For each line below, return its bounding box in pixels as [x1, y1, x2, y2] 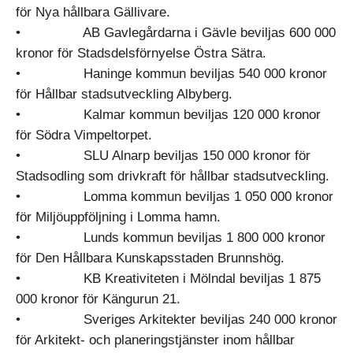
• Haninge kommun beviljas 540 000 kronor [16, 66, 327, 81]
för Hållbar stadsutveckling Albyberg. [16, 87, 232, 102]
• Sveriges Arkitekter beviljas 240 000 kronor [16, 312, 337, 327]
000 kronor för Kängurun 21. [16, 292, 180, 307]
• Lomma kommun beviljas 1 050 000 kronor [16, 189, 333, 204]
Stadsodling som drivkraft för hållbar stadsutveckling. [16, 169, 329, 184]
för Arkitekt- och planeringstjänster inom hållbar [16, 333, 295, 347]
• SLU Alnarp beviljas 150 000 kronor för [16, 148, 310, 163]
